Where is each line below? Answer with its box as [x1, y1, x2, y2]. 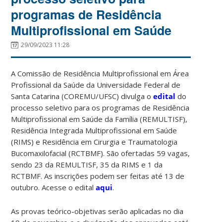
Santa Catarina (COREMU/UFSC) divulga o [11, 91, 154, 101]
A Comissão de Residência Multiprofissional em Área [11, 68, 189, 78]
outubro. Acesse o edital [11, 182, 96, 192]
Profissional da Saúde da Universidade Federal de [11, 79, 181, 90]
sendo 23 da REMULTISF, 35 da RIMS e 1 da [11, 159, 163, 169]
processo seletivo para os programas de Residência [11, 102, 190, 112]
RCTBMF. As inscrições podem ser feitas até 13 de [11, 170, 185, 181]
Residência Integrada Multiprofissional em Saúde [11, 125, 177, 135]
